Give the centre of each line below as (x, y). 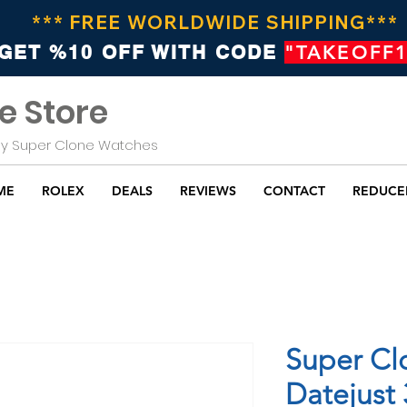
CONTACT (294, 191)
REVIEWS (208, 191)
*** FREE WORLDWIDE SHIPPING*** (215, 22)
